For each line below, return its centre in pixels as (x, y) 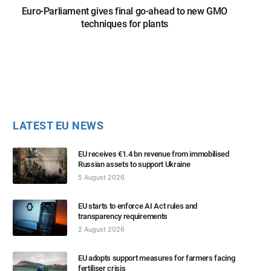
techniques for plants (125, 24)
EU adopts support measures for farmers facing (157, 258)
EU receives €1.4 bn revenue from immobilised (154, 154)
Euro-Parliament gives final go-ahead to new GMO (125, 11)
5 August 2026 (101, 178)
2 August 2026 (101, 230)
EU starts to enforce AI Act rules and (138, 206)
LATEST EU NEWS (58, 126)
